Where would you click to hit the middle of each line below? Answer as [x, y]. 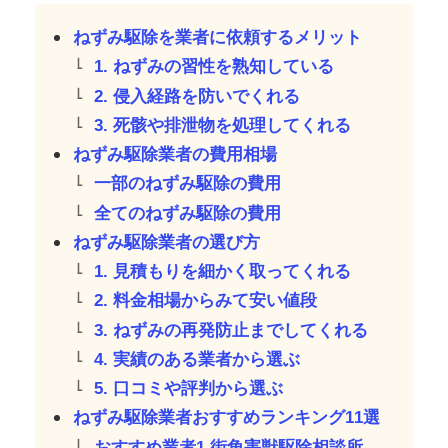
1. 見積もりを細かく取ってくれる [223, 272]
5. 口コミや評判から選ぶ [189, 389]
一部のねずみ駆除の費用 [188, 184]
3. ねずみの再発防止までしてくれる [231, 330]
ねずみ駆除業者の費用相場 [175, 155]
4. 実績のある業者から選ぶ [197, 359]
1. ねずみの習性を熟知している [214, 67]
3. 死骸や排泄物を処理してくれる [223, 125]
